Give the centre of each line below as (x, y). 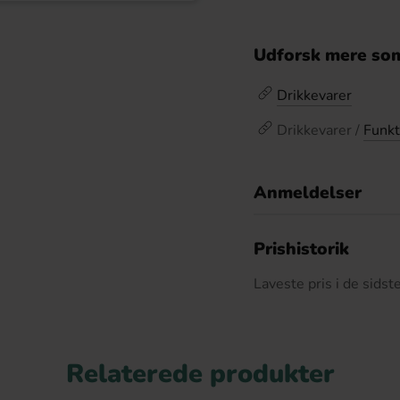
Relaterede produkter (200, 374)
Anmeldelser (308, 193)
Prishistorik (301, 249)
